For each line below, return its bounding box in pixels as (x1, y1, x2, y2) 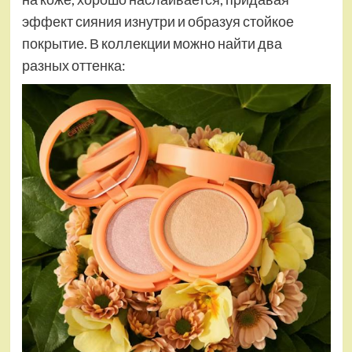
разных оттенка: (21, 57, 126, 75)
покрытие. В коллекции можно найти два (21, 35, 282, 53)
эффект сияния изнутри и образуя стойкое (21, 13, 294, 31)
